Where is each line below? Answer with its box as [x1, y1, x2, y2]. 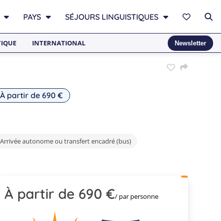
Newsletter [175, 39, 206, 47]
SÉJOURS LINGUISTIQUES [65, 11, 158, 22]
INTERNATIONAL [32, 38, 85, 47]
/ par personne [115, 192, 159, 201]
